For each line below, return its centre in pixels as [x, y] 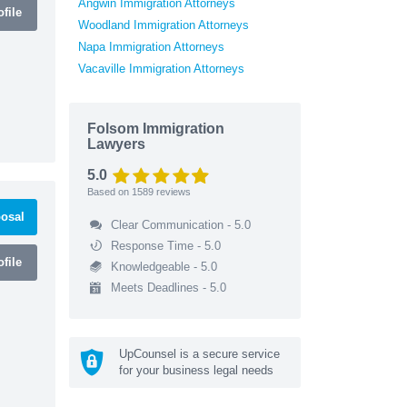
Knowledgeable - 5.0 [164, 266]
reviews [172, 191]
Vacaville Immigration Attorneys [161, 68]
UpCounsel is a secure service [199, 353]
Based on [109, 191]
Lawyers [116, 144]
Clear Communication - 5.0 [180, 224]
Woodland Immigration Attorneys [164, 25]
